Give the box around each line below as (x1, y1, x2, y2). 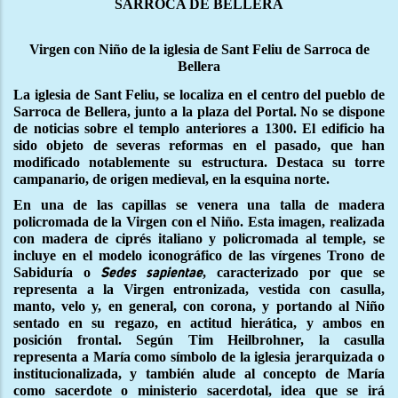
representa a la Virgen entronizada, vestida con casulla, (13, 281, 385, 297)
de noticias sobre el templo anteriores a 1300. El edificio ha (13, 120, 385, 136)
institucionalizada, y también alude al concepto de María (13, 365, 385, 381)
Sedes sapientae (100, 266, 203, 281)
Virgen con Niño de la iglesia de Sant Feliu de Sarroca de (28, 41, 370, 57)
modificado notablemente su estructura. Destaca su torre (13, 154, 385, 170)
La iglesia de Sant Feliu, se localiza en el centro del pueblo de (13, 86, 385, 102)
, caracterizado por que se (203, 264, 386, 280)
